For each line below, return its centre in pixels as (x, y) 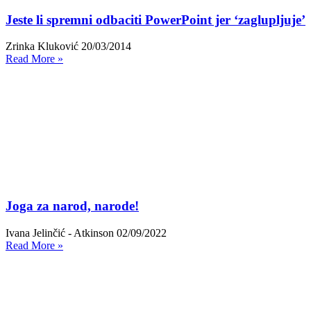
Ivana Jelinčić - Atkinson (61, 233)
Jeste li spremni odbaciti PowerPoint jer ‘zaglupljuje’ (155, 19)
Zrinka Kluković (43, 47)
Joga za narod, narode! (72, 206)
